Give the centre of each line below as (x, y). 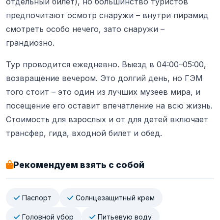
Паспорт (37, 197)
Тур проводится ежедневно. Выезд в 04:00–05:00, (106, 64)
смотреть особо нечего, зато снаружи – (85, 29)
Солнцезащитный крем (115, 197)
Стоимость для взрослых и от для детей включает (107, 119)
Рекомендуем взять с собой (79, 165)
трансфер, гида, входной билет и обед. (84, 133)
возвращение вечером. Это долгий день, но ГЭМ (104, 78)
